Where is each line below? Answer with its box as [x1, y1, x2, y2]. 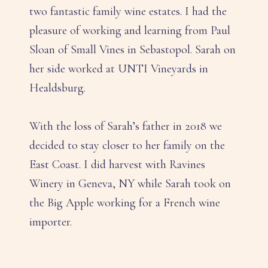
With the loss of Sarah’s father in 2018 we [29, 119, 222, 134]
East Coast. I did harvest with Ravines [29, 157, 205, 172]
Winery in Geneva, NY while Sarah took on [29, 176, 231, 191]
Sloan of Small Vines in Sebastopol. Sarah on [29, 42, 236, 57]
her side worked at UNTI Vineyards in [29, 62, 208, 77]
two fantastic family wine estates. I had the [29, 4, 227, 19]
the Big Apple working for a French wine [29, 196, 220, 211]
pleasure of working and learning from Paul [29, 23, 230, 38]
